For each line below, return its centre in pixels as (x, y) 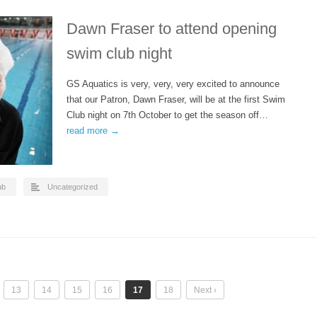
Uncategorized (73, 187)
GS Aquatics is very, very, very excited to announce (173, 84)
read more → (93, 131)
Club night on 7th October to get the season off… (167, 115)
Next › (205, 290)
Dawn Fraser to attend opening (172, 29)
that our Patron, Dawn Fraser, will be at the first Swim (176, 99)
